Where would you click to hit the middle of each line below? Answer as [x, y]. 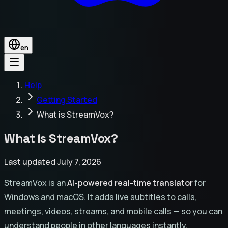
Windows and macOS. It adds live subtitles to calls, [101, 197]
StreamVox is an [36, 182]
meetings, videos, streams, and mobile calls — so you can [113, 211]
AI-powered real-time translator [130, 182]
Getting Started [67, 100]
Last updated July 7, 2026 [53, 162]
